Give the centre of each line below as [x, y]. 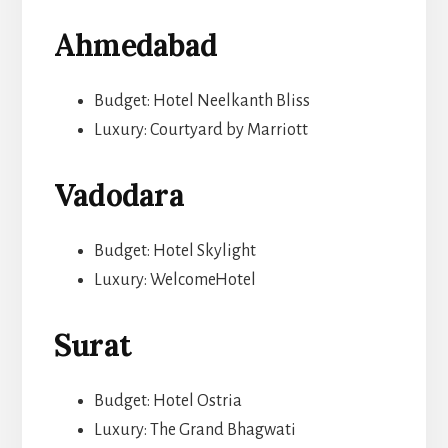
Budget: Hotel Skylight [174, 250]
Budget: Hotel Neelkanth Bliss [201, 100]
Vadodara [118, 194]
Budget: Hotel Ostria [167, 400]
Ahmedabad [135, 44]
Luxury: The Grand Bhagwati [194, 429]
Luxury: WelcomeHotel [174, 279]
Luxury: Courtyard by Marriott [200, 129]
